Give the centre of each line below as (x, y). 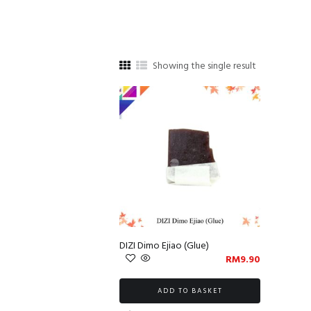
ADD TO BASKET (190, 291)
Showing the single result (204, 66)
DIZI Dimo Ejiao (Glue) (164, 246)
